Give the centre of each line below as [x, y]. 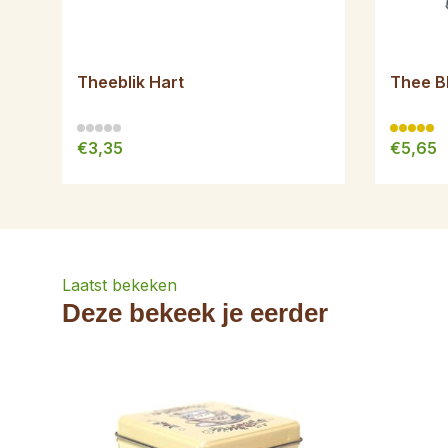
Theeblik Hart [130, 81]
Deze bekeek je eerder [195, 312]
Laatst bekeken [119, 284]
